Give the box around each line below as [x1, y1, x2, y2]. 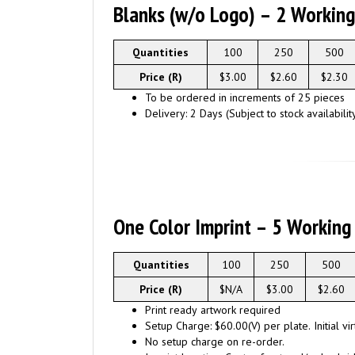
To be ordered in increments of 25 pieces [145, 90, 345, 105]
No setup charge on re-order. [145, 334, 284, 349]
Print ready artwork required [145, 303, 281, 317]
